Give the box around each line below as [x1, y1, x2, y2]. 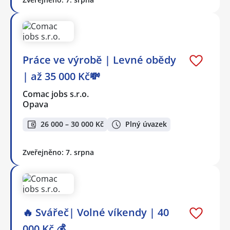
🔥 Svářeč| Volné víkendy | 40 [23, 205, 169, 219]
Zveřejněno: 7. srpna [23, 147, 94, 157]
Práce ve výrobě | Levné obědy [23, 53, 176, 67]
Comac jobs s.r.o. [23, 88, 90, 100]
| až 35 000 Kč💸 [23, 69, 100, 84]
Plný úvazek [125, 119, 167, 129]
